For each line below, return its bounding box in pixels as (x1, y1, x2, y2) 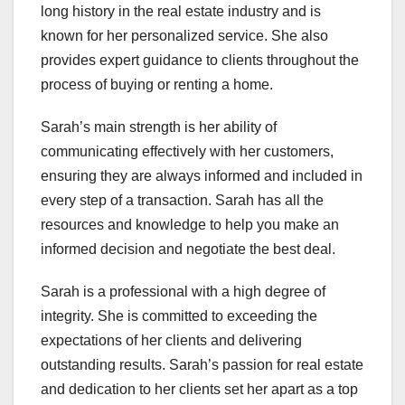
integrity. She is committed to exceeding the (41, 308, 317, 325)
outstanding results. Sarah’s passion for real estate (41, 357, 363, 373)
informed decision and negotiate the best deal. (41, 241, 335, 258)
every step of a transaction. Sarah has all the (41, 193, 324, 209)
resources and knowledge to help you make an (41, 217, 339, 233)
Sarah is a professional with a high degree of (41, 284, 325, 300)
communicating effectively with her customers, (41, 144, 334, 160)
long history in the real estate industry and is (41, 4, 321, 20)
